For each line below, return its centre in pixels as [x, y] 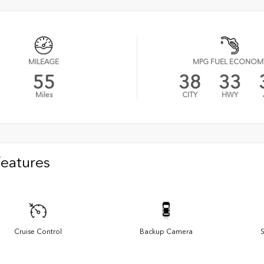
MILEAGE [44, 62]
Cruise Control [38, 231]
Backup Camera [166, 231]
